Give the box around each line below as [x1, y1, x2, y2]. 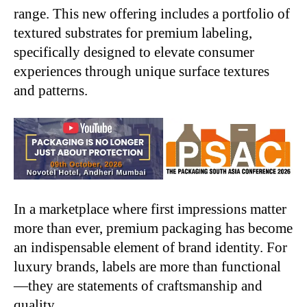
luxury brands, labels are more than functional [14, 258, 281, 275]
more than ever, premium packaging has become [14, 220, 293, 237]
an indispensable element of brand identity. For [14, 239, 287, 256]
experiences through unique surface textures [14, 63, 269, 80]
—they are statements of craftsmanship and [14, 278, 262, 295]
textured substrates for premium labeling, [14, 25, 252, 42]
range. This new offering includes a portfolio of [14, 5, 290, 23]
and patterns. [14, 82, 88, 99]
